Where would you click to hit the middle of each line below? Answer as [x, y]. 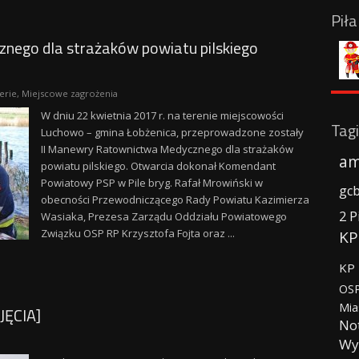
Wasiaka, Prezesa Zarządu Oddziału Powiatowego [163, 216]
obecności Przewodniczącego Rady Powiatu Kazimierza [175, 200]
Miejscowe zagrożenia [69, 93]
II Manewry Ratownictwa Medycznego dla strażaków [167, 149]
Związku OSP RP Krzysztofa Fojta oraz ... [137, 233]
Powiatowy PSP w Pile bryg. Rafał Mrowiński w [151, 183]
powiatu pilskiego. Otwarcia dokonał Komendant [158, 166]
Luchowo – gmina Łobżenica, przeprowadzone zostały [172, 132]
